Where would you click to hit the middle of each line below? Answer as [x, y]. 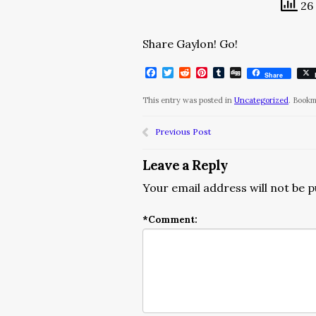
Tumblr [244, 73]
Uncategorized [261, 100]
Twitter [194, 73]
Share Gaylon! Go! [190, 44]
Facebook [182, 73]
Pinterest [233, 73]
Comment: [173, 220]
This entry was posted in [188, 100]
